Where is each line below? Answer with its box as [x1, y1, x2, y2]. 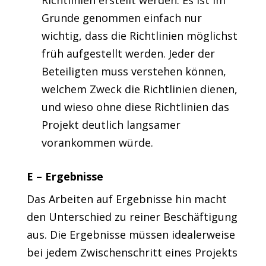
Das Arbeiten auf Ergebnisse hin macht [26, 192, 227, 206]
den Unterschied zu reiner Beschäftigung [26, 210, 237, 224]
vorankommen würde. [41, 135, 153, 150]
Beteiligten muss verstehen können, [41, 64, 226, 78]
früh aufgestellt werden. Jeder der [41, 46, 215, 61]
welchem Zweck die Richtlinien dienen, [41, 82, 237, 96]
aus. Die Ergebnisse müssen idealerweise [26, 227, 235, 242]
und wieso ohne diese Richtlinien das [41, 100, 229, 114]
